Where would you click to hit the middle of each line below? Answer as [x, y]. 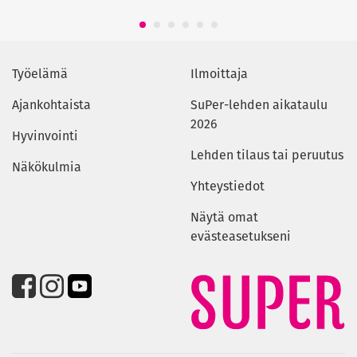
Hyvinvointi [45, 136]
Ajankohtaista [51, 105]
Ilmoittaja [219, 74]
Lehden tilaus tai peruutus [267, 155]
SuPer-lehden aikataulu [259, 105]
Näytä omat [224, 218]
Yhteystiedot [228, 186]
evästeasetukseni [241, 237]
